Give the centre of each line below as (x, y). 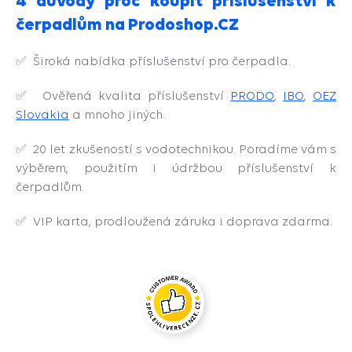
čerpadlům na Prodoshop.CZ (127, 24)
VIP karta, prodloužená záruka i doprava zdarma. (184, 221)
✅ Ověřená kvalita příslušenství (123, 95)
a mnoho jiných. (117, 114)
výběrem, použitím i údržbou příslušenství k (176, 168)
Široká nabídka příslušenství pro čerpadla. (159, 61)
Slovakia (42, 114)
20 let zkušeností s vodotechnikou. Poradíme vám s (185, 149)
